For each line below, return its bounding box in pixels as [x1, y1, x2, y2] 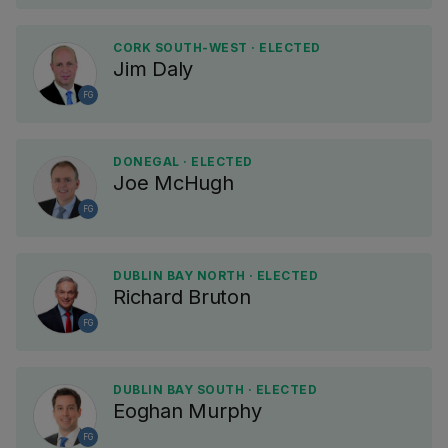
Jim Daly [113, 57, 193, 81]
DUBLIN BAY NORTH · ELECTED [113, 268, 318, 283]
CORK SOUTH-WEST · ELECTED [113, 40, 321, 55]
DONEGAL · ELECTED [113, 154, 253, 169]
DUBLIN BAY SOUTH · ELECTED [113, 382, 317, 397]
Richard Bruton [113, 285, 251, 309]
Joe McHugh [113, 171, 234, 195]
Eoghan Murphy [113, 399, 262, 423]
